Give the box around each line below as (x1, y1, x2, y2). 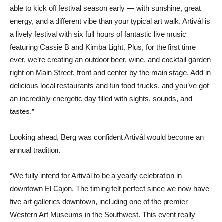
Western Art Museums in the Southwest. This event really (10, 210, 195, 219)
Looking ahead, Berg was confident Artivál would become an (10, 132, 204, 141)
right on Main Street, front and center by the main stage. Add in (10, 68, 211, 77)
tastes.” (10, 107, 34, 115)
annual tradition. (10, 145, 60, 154)
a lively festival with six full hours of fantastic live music (10, 29, 186, 38)
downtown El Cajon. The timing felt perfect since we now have (10, 184, 209, 193)
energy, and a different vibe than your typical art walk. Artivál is (10, 16, 210, 25)
